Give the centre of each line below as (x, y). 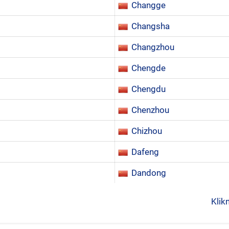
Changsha (151, 26)
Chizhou (147, 131)
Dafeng (145, 152)
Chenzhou (150, 110)
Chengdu (148, 89)
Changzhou (153, 47)
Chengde (148, 68)
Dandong (149, 173)
